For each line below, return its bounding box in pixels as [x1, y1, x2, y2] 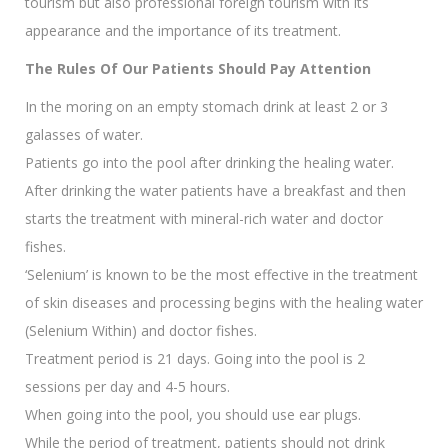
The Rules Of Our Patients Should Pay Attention [25, 58, 371, 78]
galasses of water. [25, 124, 143, 144]
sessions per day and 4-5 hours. [25, 376, 230, 396]
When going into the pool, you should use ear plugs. [25, 404, 361, 424]
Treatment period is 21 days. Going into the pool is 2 [25, 348, 365, 368]
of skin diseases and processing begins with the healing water [25, 292, 423, 312]
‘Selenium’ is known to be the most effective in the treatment [25, 264, 418, 284]
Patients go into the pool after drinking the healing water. [25, 152, 394, 172]
